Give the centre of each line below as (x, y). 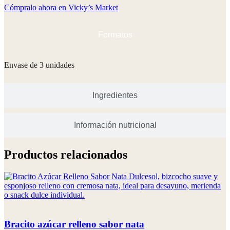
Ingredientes (115, 95)
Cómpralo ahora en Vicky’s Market (61, 8)
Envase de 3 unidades (39, 65)
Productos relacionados (66, 155)
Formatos (115, 35)
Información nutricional (115, 125)
